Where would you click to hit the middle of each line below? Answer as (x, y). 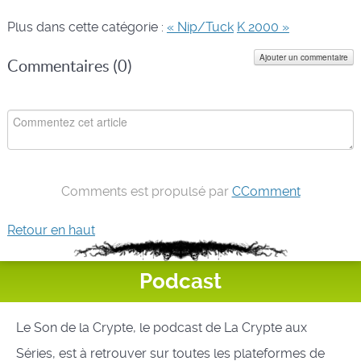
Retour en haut (51, 230)
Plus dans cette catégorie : (87, 27)
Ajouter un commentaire (304, 57)
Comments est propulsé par (146, 191)
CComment (266, 191)
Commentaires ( (62, 66)
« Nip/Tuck (200, 27)
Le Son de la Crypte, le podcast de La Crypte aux (162, 328)
